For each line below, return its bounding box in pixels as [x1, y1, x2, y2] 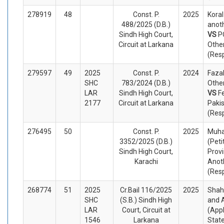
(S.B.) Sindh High [120, 195, 172, 204]
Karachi [134, 157, 158, 165]
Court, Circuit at [121, 205, 170, 214]
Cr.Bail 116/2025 [120, 185, 172, 194]
